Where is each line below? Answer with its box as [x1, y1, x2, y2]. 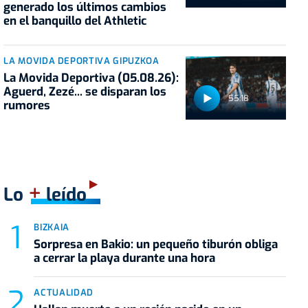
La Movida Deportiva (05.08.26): [3, 70, 179, 87]
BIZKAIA [34, 221, 69, 233]
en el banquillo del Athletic [3, 13, 147, 30]
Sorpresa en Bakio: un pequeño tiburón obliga [34, 236, 278, 252]
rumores [3, 98, 51, 114]
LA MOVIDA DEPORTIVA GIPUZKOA [3, 55, 159, 67]
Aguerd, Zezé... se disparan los [3, 84, 167, 100]
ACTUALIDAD [34, 286, 93, 298]
